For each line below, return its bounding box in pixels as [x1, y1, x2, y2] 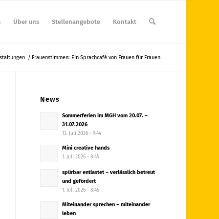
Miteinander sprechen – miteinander [62, 201, 151, 208]
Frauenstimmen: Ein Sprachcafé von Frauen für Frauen [31, 54, 160, 61]
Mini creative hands [62, 145, 110, 151]
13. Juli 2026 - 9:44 [62, 131, 102, 136]
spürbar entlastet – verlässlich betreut [62, 169, 155, 175]
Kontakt [112, 18, 136, 25]
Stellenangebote [51, 18, 100, 25]
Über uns [13, 18, 39, 25]
